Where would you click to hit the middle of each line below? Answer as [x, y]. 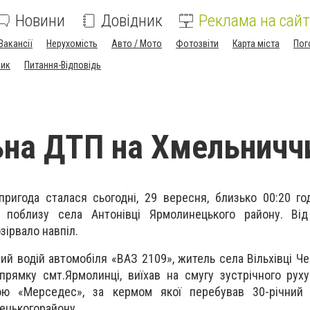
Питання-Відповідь [63, 65]
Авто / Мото [137, 44]
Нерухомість [72, 44]
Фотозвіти [197, 44]
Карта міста [256, 44]
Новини [40, 21]
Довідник [132, 21]
